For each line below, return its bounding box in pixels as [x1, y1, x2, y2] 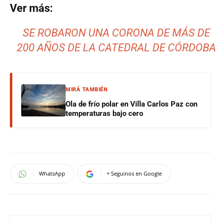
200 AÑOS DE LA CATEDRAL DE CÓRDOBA [17, 41, 217, 54]
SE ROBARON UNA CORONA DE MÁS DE [23, 27, 211, 39]
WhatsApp [39, 170, 65, 177]
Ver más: [10, 2, 53, 14]
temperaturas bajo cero [66, 109, 143, 118]
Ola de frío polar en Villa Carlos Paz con [66, 100, 197, 109]
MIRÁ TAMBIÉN [66, 86, 108, 93]
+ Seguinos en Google [107, 170, 162, 177]
